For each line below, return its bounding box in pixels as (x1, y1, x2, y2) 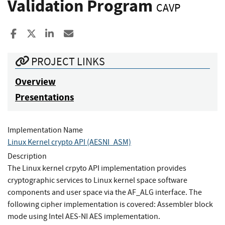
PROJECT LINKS (29, 54, 105, 69)
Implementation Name (8, 125, 83, 135)
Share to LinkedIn (55, 27, 125, 40)
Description (8, 151, 47, 161)
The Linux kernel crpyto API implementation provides (8, 163, 186, 173)
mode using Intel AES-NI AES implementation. (8, 211, 160, 221)
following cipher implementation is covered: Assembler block (8, 199, 213, 209)
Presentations (15, 90, 74, 103)
